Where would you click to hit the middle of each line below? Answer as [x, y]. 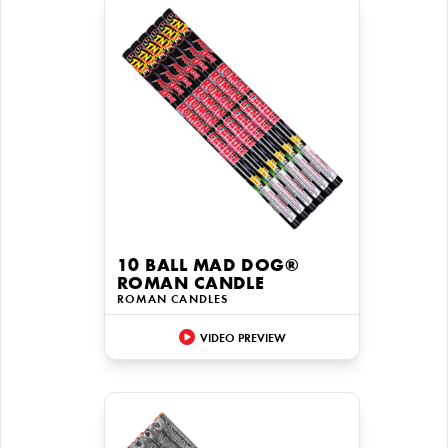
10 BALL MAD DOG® [208, 267]
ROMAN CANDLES [173, 300]
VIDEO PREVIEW [242, 338]
